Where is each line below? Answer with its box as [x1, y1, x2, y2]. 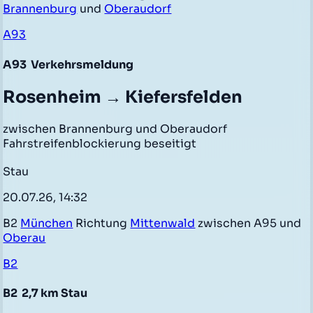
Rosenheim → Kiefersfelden [3, 86, 243, 108]
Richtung [73, 215, 131, 231]
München [20, 215, 73, 231]
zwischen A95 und [195, 215, 302, 231]
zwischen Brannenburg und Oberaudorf [3, 121, 228, 136]
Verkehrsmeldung [29, 57, 134, 72]
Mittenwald [130, 215, 196, 231]
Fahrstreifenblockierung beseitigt [3, 136, 197, 151]
